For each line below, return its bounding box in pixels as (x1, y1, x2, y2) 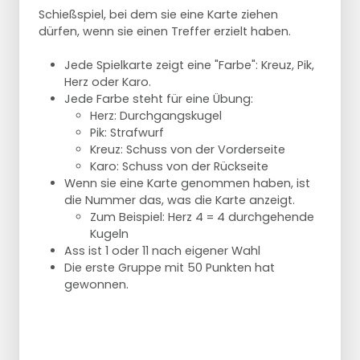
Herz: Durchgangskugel (90, 108, 222, 125)
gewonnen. (64, 276, 129, 293)
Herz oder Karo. (64, 74, 151, 91)
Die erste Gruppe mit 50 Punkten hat (64, 260, 275, 276)
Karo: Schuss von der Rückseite (90, 158, 268, 175)
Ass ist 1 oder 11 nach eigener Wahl (64, 243, 260, 260)
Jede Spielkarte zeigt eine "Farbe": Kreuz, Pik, (64, 57, 314, 74)
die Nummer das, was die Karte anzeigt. (64, 192, 295, 209)
